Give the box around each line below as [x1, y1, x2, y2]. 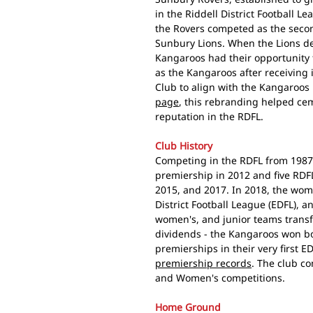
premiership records [155, 256, 252, 270]
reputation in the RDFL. [155, 109, 263, 123]
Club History [155, 138, 212, 152]
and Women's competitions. [155, 270, 285, 284]
